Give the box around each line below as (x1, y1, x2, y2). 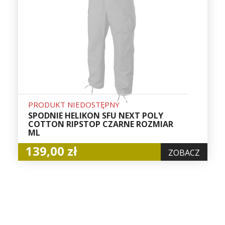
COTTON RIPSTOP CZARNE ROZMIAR (28, 119, 173, 130)
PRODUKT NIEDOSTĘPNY (28, 99, 120, 110)
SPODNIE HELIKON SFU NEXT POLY (28, 110, 163, 122)
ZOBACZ (168, 147, 200, 159)
